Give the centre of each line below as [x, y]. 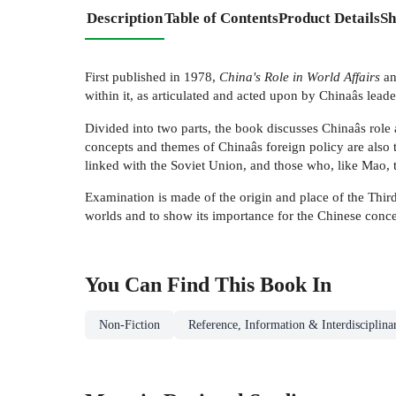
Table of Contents [221, 18]
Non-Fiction [129, 325]
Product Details [329, 18]
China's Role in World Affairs [301, 77]
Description [125, 18]
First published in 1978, [152, 77]
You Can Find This [172, 285]
